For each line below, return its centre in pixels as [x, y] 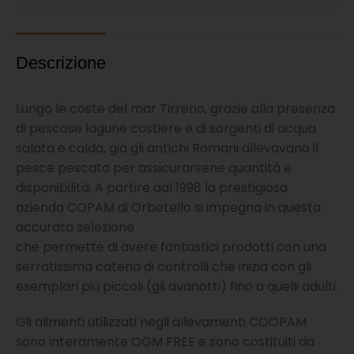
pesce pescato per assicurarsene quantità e [154, 168]
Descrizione [61, 63]
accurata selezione [75, 227]
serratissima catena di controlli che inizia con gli [164, 267]
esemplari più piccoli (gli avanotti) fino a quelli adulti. [177, 286]
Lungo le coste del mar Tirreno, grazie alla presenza [175, 109]
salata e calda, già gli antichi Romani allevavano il [167, 148]
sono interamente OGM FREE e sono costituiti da [165, 342]
